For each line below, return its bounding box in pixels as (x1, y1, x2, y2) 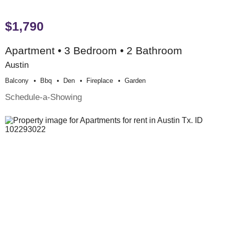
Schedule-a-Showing (5, 91, 82, 102)
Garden (125, 76, 146, 84)
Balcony (5, 76, 29, 84)
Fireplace (86, 76, 113, 84)
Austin (5, 59, 29, 70)
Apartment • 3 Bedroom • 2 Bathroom (5, 44, 182, 56)
